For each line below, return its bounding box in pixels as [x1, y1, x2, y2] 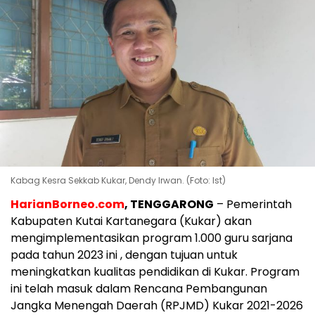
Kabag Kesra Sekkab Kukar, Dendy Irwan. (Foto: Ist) [11, 174, 226, 186]
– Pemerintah [214, 195, 292, 212]
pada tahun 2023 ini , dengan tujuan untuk [11, 246, 238, 263]
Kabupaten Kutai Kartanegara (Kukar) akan [11, 212, 252, 229]
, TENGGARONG [124, 195, 214, 212]
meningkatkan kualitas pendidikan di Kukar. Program [11, 263, 300, 280]
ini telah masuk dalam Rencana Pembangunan [11, 280, 267, 297]
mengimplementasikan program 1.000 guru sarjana [11, 229, 292, 246]
